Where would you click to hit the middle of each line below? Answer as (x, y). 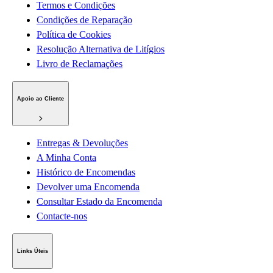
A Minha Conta (66, 158)
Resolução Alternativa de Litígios (101, 49)
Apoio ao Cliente (41, 99)
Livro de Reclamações (80, 64)
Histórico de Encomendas (86, 172)
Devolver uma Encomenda (88, 187)
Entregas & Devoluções (82, 143)
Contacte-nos (62, 216)
